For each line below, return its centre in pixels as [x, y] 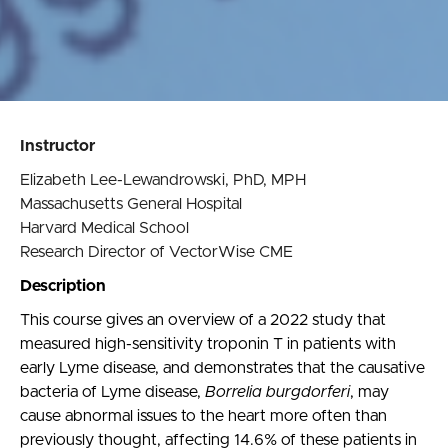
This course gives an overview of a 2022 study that [203, 320]
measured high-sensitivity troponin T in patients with [208, 344]
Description [63, 286]
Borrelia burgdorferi [277, 392]
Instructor [57, 146]
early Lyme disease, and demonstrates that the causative [222, 368]
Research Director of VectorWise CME [156, 252]
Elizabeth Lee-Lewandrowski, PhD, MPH [163, 180]
